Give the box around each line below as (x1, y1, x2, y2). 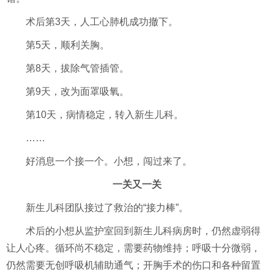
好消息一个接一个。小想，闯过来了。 (26, 156, 192, 167)
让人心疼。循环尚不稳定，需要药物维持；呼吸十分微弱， (6, 243, 261, 254)
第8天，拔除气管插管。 (26, 63, 129, 74)
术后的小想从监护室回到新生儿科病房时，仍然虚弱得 (26, 226, 261, 237)
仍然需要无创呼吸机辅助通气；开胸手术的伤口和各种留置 (6, 260, 261, 271)
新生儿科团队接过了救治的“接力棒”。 (26, 202, 188, 213)
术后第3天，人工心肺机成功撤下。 (26, 17, 178, 28)
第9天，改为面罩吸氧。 (26, 86, 129, 97)
